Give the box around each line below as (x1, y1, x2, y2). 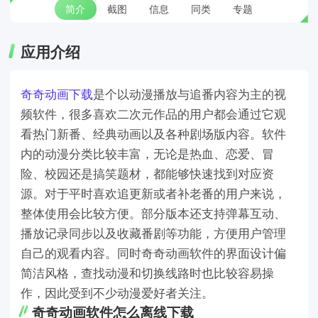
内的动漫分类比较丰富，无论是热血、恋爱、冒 (20, 144, 274, 162)
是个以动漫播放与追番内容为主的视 (92, 84, 286, 102)
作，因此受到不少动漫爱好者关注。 (20, 283, 214, 301)
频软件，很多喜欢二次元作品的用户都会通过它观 (20, 104, 286, 122)
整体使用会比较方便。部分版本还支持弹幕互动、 (20, 204, 286, 221)
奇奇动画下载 (20, 84, 93, 102)
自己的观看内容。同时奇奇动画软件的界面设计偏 (20, 243, 286, 261)
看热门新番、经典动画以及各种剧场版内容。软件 (20, 124, 286, 142)
